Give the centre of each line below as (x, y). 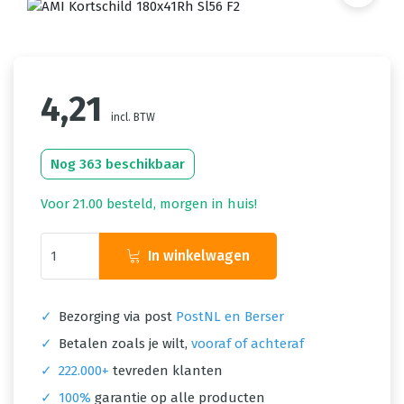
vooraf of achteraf (248, 344)
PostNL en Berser (230, 317)
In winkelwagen (199, 256)
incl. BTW (133, 117)
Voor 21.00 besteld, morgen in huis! (149, 204)
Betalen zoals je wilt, (123, 344)
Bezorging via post (115, 317)
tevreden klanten (166, 371)
